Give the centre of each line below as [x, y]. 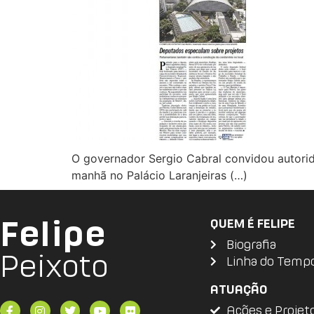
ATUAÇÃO [239, 289]
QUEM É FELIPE [253, 224]
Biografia [251, 245]
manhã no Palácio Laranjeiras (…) [159, 175]
